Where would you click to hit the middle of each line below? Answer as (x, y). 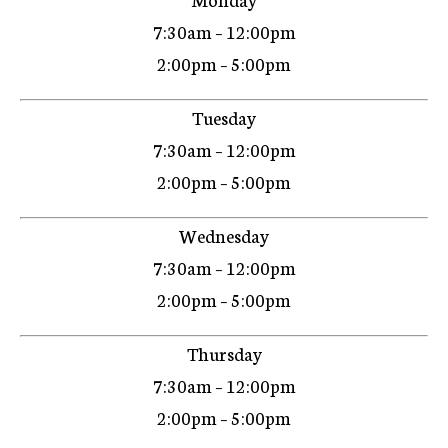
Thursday (224, 352)
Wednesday (224, 234)
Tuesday (224, 116)
